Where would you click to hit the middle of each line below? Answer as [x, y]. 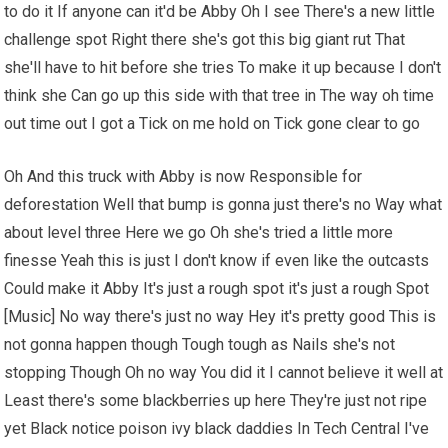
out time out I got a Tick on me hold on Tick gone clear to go [212, 123]
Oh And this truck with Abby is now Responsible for [183, 176]
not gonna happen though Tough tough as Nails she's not [200, 344]
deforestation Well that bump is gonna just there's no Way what [223, 204]
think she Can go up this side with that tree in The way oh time [219, 95]
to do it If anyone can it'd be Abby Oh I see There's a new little [220, 11]
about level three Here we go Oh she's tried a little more [199, 232]
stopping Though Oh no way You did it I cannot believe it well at [224, 372]
